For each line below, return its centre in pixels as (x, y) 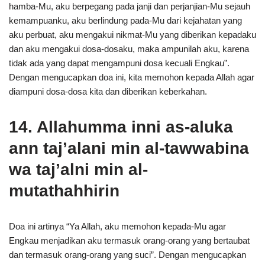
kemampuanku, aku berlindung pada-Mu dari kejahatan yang (125, 20)
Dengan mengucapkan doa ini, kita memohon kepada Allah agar (132, 77)
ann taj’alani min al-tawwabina (129, 148)
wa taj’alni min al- (78, 169)
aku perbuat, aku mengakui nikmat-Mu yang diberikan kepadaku (132, 35)
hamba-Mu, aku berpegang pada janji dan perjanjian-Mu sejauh (130, 6)
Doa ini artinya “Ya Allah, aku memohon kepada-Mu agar (117, 226)
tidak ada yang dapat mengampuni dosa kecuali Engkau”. (119, 63)
